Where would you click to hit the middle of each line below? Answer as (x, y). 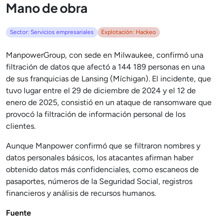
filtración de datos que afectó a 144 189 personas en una (105, 67)
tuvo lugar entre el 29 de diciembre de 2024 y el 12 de (101, 90)
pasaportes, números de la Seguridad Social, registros (99, 181)
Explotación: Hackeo (129, 32)
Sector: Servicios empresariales (52, 32)
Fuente (18, 213)
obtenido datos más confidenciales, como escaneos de (102, 169)
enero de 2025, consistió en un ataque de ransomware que (109, 102)
